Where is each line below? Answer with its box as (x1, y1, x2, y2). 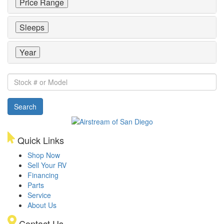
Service (27, 189, 51, 200)
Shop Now (27, 149, 60, 160)
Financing (27, 169, 58, 180)
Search (14, 101, 36, 112)
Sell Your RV (27, 159, 66, 170)
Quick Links (15, 133, 64, 146)
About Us (27, 199, 56, 210)
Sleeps (19, 21, 44, 33)
